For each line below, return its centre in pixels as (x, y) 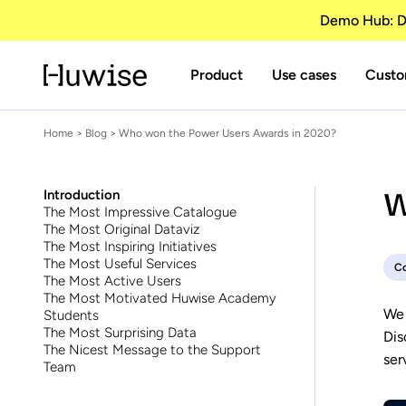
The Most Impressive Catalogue (140, 212)
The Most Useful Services (120, 264)
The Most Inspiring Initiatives (130, 246)
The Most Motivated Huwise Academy (160, 298)
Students (71, 315)
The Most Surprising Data (120, 333)
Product (217, 75)
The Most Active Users (112, 281)
